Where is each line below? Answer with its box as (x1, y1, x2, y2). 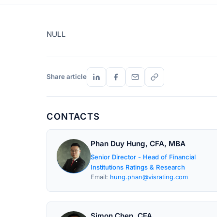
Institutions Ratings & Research (91, 163, 185, 171)
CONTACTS (46, 111, 100, 122)
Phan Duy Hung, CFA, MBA (91, 139, 186, 148)
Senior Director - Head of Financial (91, 153, 196, 161)
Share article (46, 73, 87, 80)
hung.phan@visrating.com (110, 173, 188, 181)
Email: (91, 173, 110, 181)
